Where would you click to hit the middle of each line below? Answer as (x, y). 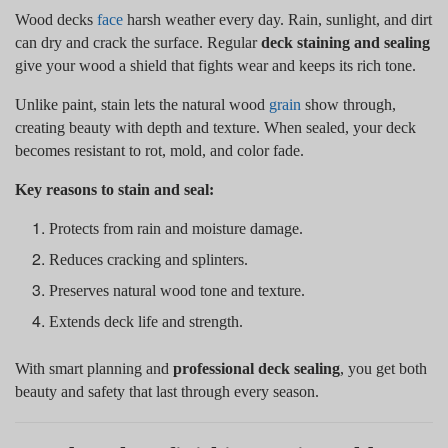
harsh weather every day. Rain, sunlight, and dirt (277, 19)
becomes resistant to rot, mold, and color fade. (159, 150)
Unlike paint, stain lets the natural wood (142, 104)
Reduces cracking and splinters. (149, 259)
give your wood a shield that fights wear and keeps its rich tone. (215, 65)
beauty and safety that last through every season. (167, 391)
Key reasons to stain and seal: (114, 189)
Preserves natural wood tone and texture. (177, 290)
